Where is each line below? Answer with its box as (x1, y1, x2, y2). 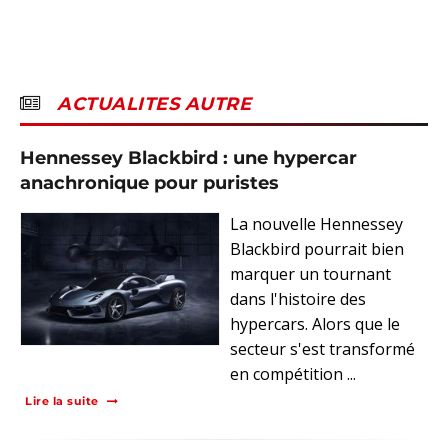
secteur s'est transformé (230, 338, 415, 361)
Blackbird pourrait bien (230, 238, 404, 261)
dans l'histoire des (230, 288, 366, 311)
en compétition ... (230, 363, 356, 386)
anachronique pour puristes (20, 172, 279, 195)
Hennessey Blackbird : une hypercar (20, 147, 357, 170)
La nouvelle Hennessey (230, 213, 403, 236)
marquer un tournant (230, 263, 391, 286)
